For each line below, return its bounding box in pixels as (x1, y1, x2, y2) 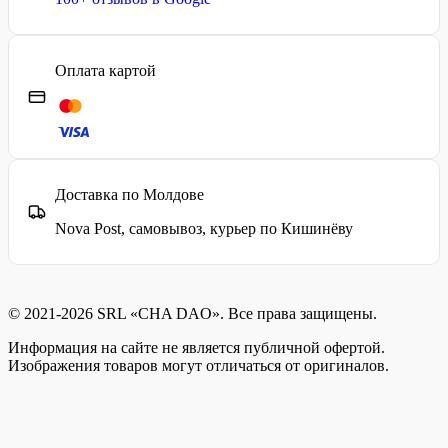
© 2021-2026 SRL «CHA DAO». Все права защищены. (8, 304, 377, 322)
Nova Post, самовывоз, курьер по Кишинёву (55, 219, 353, 237)
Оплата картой (55, 61, 156, 79)
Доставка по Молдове (55, 185, 204, 203)
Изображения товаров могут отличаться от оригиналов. (8, 356, 389, 374)
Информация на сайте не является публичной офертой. (8, 338, 385, 356)
